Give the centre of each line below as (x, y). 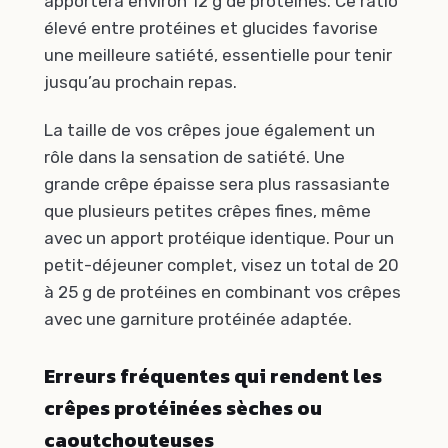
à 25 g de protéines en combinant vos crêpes (222, 291)
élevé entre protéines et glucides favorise (211, 28)
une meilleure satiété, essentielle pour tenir (218, 55)
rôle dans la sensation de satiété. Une (194, 156)
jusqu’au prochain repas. (140, 82)
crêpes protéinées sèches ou (183, 408)
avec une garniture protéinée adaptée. (198, 318)
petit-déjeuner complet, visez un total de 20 (221, 264)
